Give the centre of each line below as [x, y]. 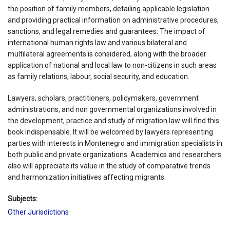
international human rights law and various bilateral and [97, 42]
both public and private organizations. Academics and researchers [114, 154]
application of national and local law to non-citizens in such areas [112, 65]
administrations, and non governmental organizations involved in [112, 109]
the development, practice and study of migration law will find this [113, 120]
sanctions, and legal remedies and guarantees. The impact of [107, 31]
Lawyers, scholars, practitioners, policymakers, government [103, 98]
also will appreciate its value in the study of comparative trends [109, 166]
